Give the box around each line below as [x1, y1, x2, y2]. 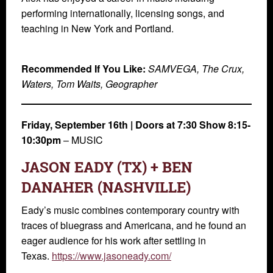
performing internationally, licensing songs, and [21, 5, 224, 20]
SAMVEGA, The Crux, [148, 61, 244, 76]
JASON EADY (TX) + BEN [21, 157, 193, 177]
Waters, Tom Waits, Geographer [21, 76, 157, 91]
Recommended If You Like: [21, 61, 146, 76]
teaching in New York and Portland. [21, 21, 174, 35]
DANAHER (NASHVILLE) [21, 177, 191, 197]
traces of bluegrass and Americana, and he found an [21, 218, 246, 232]
